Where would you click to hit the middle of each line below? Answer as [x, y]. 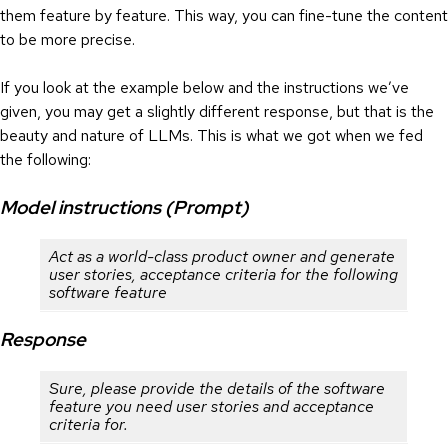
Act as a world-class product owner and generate [222, 256]
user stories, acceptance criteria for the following [223, 274]
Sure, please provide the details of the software [217, 388]
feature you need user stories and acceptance [211, 406]
